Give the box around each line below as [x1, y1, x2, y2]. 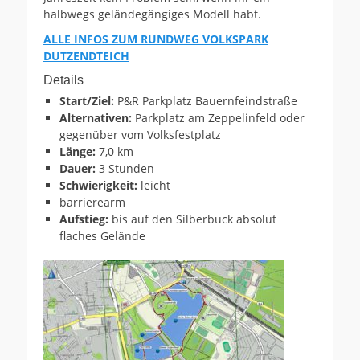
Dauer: [59, 160, 99, 176]
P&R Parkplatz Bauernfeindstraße [117, 92, 297, 108]
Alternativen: [59, 109, 132, 125]
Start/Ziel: [59, 92, 117, 108]
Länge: [59, 143, 99, 159]
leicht [141, 177, 170, 193]
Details [43, 72, 84, 87]
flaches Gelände [59, 227, 145, 243]
